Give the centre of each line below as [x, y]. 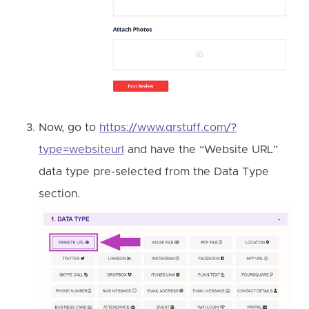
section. [80, 194]
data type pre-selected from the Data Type [154, 172]
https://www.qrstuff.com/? [168, 128]
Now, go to [69, 128]
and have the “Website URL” [201, 150]
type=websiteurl [81, 150]
